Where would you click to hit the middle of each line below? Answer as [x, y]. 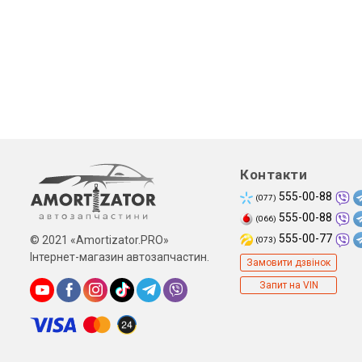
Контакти [274, 175]
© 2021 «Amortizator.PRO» [99, 240]
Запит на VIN [288, 285]
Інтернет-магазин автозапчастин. [120, 257]
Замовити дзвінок [288, 262]
